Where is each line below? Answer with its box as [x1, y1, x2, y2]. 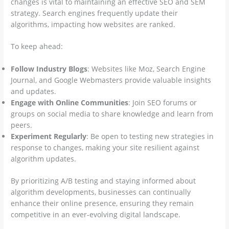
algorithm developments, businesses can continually [11, 187, 191, 197]
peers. [11, 120, 33, 130]
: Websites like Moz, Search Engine [87, 64, 206, 74]
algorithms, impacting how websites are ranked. [11, 19, 176, 29]
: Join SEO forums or [128, 98, 197, 108]
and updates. [11, 86, 57, 97]
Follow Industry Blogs [11, 64, 88, 74]
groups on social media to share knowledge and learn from [11, 109, 214, 119]
